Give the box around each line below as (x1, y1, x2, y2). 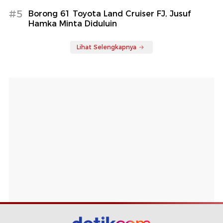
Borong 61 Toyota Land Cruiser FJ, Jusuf (28, 8, 191, 18)
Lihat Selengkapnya (77, 43, 136, 51)
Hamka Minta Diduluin (28, 18, 117, 28)
